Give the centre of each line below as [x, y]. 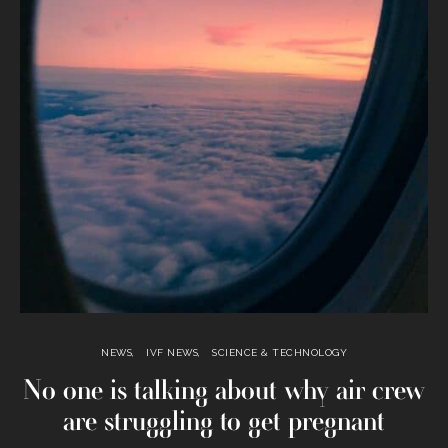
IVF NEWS [172, 353]
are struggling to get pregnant [224, 422]
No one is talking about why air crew [224, 391]
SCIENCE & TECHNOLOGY [279, 353]
